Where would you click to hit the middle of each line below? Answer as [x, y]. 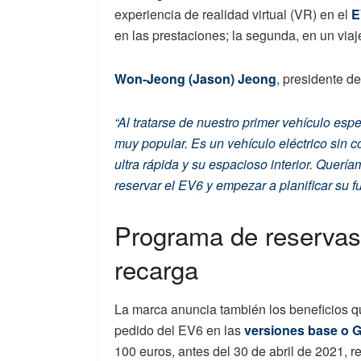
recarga [156, 269]
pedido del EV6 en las [179, 330]
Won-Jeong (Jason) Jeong [195, 79]
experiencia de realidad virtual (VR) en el [233, 15]
